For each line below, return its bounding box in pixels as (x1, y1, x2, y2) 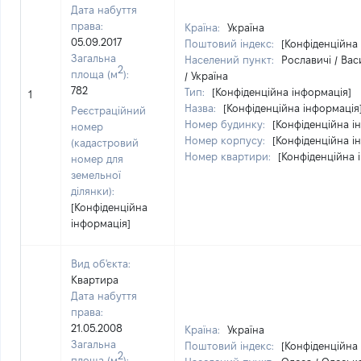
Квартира (71, 274, 118, 285)
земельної (71, 169, 121, 180)
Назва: (185, 102, 219, 114)
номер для (71, 153, 123, 164)
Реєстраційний (71, 105, 146, 116)
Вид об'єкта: (71, 258, 131, 269)
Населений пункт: (185, 54, 277, 65)
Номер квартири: (185, 151, 274, 162)
